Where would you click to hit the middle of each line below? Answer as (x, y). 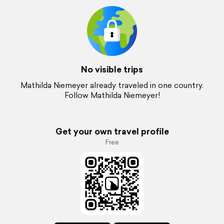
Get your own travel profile (112, 131)
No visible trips (112, 69)
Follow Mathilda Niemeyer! (112, 95)
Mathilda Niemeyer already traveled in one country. (112, 85)
